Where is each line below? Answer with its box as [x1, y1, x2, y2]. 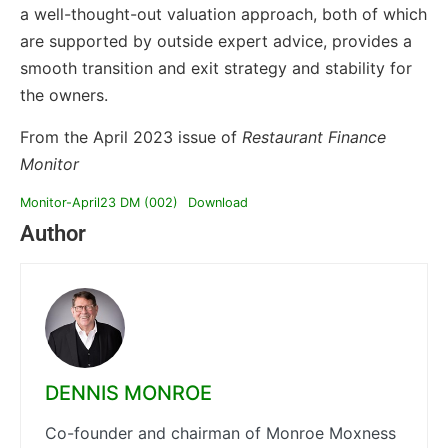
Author [20, 221, 86, 247]
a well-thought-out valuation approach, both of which [20, 4, 427, 25]
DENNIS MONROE [45, 381, 212, 406]
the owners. [20, 85, 108, 106]
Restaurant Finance [242, 126, 386, 147]
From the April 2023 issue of [20, 126, 242, 147]
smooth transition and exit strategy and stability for [20, 58, 412, 79]
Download [187, 195, 248, 211]
